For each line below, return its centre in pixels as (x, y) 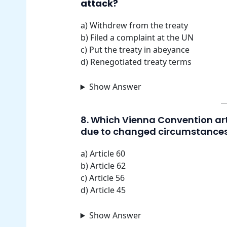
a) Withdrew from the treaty (134, 25)
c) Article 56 (102, 178)
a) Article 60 (103, 154)
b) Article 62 (103, 166)
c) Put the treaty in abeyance (135, 49)
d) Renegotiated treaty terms (136, 62)
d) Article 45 (103, 190)
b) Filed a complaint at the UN (137, 37)
